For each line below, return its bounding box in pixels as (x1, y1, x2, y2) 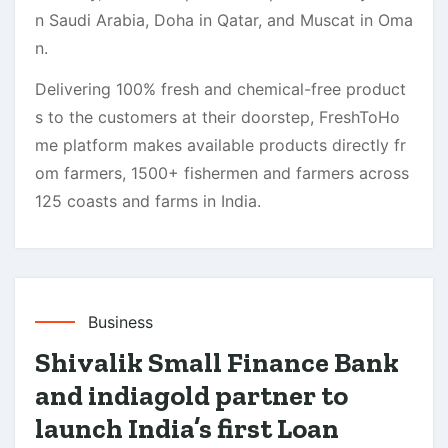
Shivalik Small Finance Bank (35, 345, 399, 379)
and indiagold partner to (35, 378, 348, 412)
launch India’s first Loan (35, 411, 339, 445)
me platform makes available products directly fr (35, 134, 406, 155)
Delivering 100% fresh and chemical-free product (35, 78, 406, 99)
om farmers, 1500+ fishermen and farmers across (35, 162, 409, 183)
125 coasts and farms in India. (35, 190, 261, 211)
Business (88, 311, 153, 332)
